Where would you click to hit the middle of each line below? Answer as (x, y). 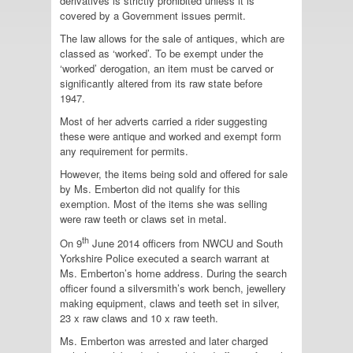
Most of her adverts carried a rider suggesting (163, 121)
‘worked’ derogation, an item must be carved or (167, 68)
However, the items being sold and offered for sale (174, 174)
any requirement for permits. (124, 151)
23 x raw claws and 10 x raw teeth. (139, 318)
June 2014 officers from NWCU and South (186, 243)
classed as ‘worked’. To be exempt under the (162, 53)
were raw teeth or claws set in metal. (147, 219)
